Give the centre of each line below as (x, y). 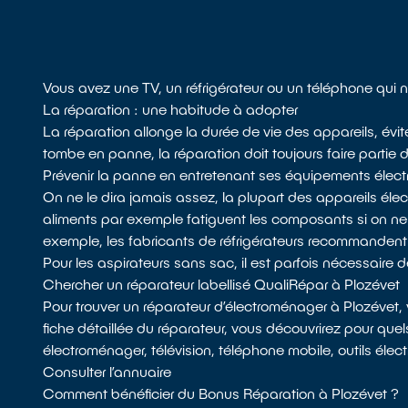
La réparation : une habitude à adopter (171, 109)
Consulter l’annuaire (107, 372)
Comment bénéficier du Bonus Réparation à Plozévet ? (221, 393)
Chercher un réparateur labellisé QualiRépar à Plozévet (222, 284)
